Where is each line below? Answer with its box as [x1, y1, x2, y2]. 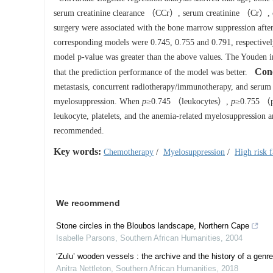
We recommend [56, 198, 120, 208]
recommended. [54, 126, 104, 135]
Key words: [54, 146, 101, 157]
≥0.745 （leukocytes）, [146, 97, 231, 106]
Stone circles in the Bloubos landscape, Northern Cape [56, 221, 249, 230]
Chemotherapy [104, 147, 154, 157]
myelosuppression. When [54, 97, 142, 106]
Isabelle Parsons [56, 233, 115, 243]
